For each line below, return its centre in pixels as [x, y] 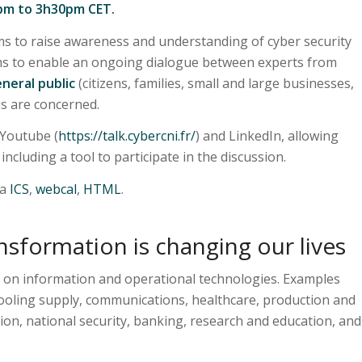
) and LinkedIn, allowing [267, 136]
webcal [56, 189]
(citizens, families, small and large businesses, [215, 83]
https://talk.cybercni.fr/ [127, 136]
